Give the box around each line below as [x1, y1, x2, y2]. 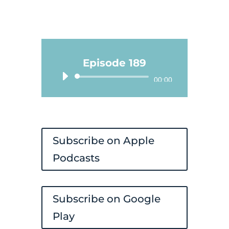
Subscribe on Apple [52, 134, 154, 147]
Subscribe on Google [52, 193, 161, 205]
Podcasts [52, 152, 100, 165]
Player [113, 90, 143, 102]
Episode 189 [82, 57, 146, 70]
